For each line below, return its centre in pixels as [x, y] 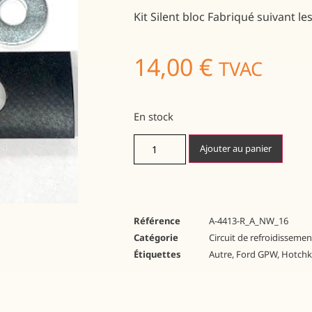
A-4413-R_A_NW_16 [249, 220]
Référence [157, 220]
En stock [154, 117]
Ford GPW [257, 254]
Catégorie [156, 237]
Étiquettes [157, 254]
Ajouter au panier [236, 148]
